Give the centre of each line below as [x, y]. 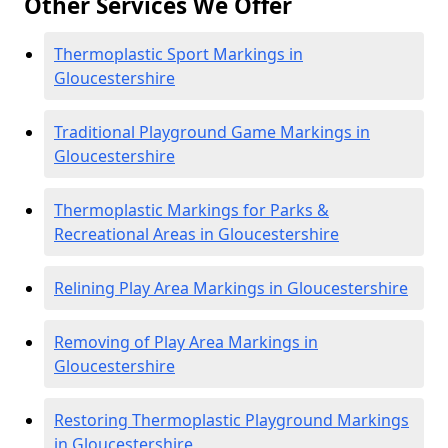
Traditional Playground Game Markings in [212, 132]
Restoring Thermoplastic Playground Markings [231, 420]
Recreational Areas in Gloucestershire [196, 234]
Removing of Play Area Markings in [186, 342]
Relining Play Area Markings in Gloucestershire [231, 288]
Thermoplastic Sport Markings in [178, 54]
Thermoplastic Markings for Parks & [191, 210]
